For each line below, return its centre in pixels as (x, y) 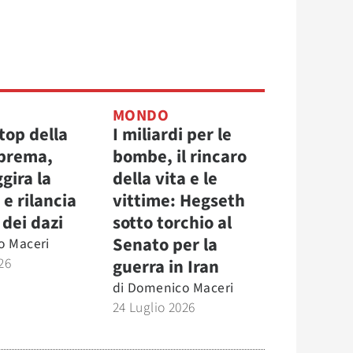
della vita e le (165, 178)
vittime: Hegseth (178, 201)
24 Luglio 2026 (154, 307)
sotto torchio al (172, 223)
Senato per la (165, 245)
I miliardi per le (172, 134)
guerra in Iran (165, 267)
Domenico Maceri (180, 288)
